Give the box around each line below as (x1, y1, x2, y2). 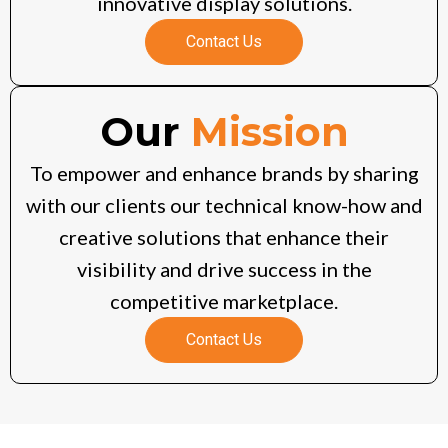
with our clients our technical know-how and (25, 193, 423, 218)
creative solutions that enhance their (59, 225, 389, 250)
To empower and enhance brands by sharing (29, 161, 419, 186)
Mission (190, 107, 349, 157)
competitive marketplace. (110, 289, 338, 314)
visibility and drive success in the (76, 257, 372, 282)
